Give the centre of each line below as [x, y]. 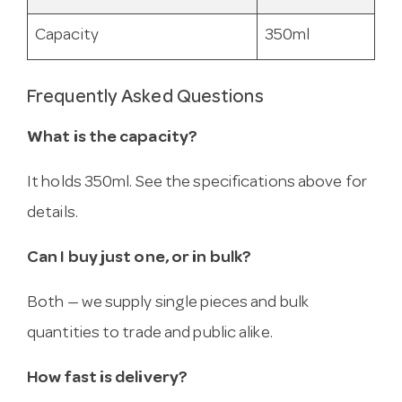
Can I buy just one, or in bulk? [140, 258]
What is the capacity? [113, 138]
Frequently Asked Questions [145, 99]
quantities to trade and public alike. [150, 334]
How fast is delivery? [108, 379]
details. [52, 214]
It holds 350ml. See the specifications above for [197, 183]
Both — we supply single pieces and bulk [168, 303]
